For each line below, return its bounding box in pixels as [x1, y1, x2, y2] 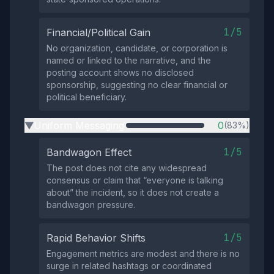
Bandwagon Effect [46, 146, 131, 158]
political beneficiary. [46, 92, 127, 102]
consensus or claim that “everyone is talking [46, 175, 223, 185]
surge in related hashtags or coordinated [46, 261, 212, 271]
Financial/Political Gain [46, 26, 150, 39]
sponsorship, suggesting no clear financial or [46, 80, 228, 90]
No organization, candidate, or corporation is [46, 43, 228, 53]
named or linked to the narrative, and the [46, 55, 211, 65]
